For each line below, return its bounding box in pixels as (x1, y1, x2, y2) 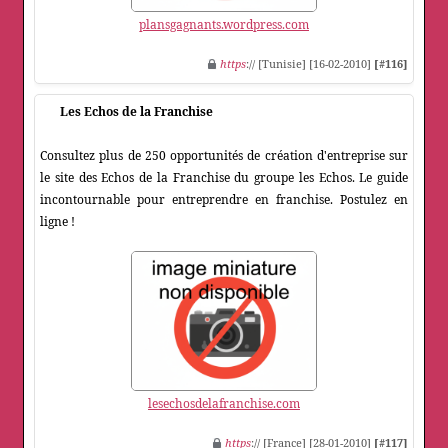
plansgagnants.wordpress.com (139, 16, 309, 34)
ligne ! (40, 213, 75, 231)
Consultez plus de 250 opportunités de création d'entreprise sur (40, 147, 408, 165)
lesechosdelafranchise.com (148, 395, 300, 413)
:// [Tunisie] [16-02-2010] (246, 56, 374, 72)
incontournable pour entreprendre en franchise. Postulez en (40, 191, 408, 209)
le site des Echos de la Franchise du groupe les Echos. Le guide (40, 169, 408, 187)
